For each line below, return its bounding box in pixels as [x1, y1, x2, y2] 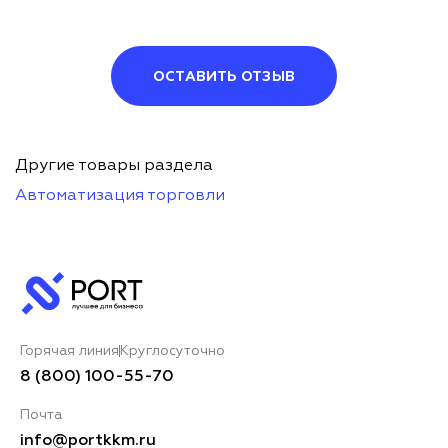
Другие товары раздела [15, 157, 213, 174]
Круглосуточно [120, 343, 225, 358]
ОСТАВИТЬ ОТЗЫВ [153, 69, 295, 84]
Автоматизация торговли [15, 187, 225, 204]
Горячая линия [20, 343, 119, 358]
